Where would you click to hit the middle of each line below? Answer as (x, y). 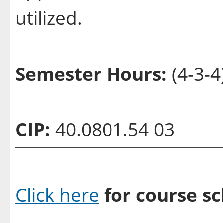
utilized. (49, 18)
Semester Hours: (91, 73)
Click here (57, 194)
